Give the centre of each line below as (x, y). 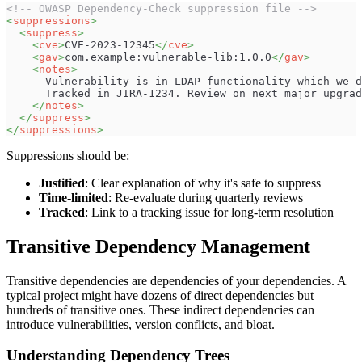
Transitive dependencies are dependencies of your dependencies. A (176, 280)
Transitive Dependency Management (158, 246)
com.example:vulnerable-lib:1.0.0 (168, 57)
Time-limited (74, 197)
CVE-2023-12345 (110, 44)
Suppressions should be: (68, 155)
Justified (62, 183)
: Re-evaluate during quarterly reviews (206, 197)
